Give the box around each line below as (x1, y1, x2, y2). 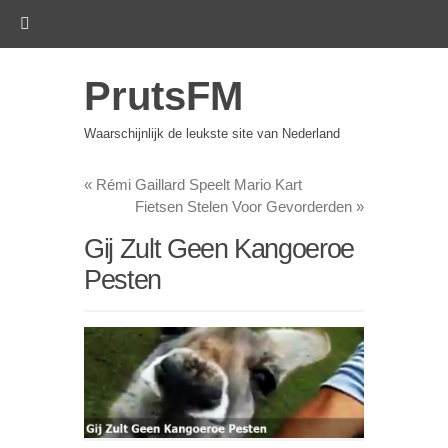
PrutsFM (84, 74, 243, 118)
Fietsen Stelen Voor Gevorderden (135, 198, 356, 215)
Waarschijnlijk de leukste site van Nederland (84, 125, 340, 141)
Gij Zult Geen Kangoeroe (84, 234, 354, 264)
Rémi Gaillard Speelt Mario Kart (92, 176, 302, 193)
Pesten (84, 265, 161, 295)
